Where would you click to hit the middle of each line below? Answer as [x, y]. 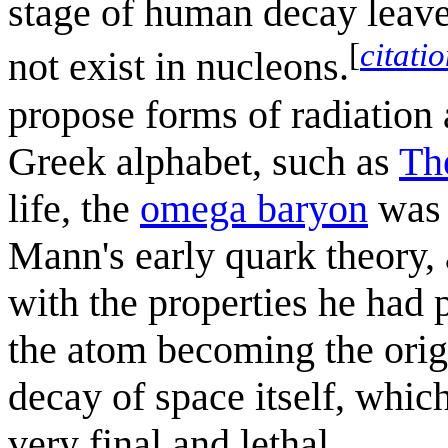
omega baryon [254, 208]
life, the [74, 208]
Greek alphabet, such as [203, 161]
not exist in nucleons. [178, 67]
